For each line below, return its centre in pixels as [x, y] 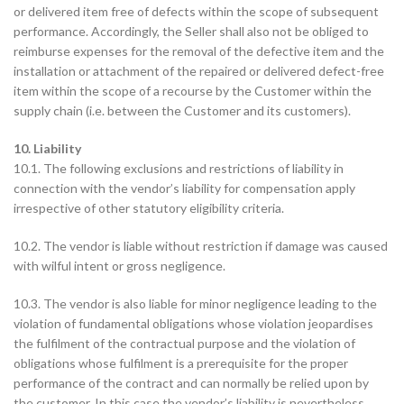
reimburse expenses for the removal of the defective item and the [199, 51]
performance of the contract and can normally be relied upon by [191, 383]
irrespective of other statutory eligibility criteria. [149, 208]
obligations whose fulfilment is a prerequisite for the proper [181, 363]
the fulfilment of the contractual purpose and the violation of [184, 343]
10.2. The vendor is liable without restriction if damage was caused [201, 246]
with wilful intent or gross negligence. [119, 266]
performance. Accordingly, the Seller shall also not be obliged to [191, 31]
